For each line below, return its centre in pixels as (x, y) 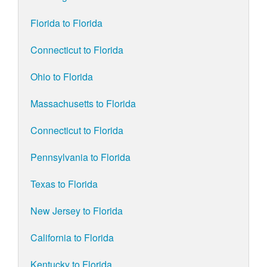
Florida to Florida (66, 23)
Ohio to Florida (62, 77)
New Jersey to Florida (77, 211)
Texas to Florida (64, 184)
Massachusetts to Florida (83, 104)
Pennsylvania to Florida (80, 157)
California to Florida (72, 238)
